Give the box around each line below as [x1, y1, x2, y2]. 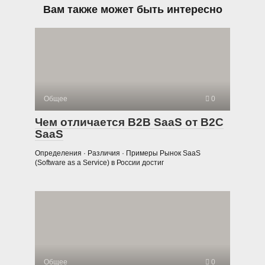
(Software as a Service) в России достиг [35, 158, 164, 167]
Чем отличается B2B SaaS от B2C [35, 115, 224, 128]
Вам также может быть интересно [43, 3, 222, 15]
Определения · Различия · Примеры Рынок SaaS [35, 148, 201, 157]
